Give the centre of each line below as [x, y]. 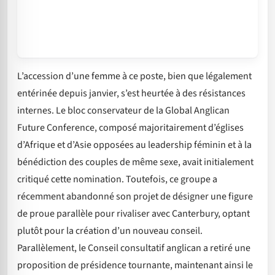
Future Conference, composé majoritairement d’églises [130, 127]
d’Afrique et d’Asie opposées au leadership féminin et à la [134, 145]
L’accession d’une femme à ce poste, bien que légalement [134, 76]
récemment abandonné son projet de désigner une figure [135, 196]
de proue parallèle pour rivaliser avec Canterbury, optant [134, 213]
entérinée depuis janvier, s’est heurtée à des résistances [131, 93]
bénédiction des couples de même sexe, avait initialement [135, 162]
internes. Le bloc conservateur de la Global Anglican [123, 110]
